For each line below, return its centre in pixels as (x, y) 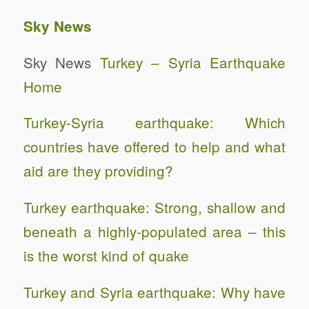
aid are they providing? (98, 171)
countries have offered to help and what (154, 147)
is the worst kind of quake (106, 255)
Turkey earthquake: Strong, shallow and (154, 207)
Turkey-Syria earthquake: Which (154, 122)
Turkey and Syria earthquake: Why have (154, 291)
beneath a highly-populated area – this (154, 231)
